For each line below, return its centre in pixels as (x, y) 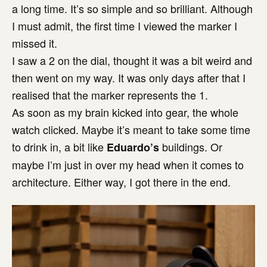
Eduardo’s (133, 147)
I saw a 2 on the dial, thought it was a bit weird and (132, 60)
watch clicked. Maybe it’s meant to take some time (131, 129)
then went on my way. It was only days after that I (129, 77)
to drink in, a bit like (59, 146)
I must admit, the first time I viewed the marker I (125, 25)
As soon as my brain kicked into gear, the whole (125, 112)
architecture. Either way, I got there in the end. (121, 181)
